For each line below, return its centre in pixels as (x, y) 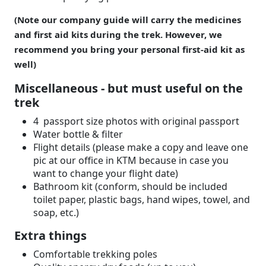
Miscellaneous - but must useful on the (129, 88)
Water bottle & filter (78, 134)
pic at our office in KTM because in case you (131, 161)
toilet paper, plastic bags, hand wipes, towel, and (142, 200)
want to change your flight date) (106, 174)
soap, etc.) (56, 213)
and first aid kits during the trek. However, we (118, 35)
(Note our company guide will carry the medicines (128, 20)
